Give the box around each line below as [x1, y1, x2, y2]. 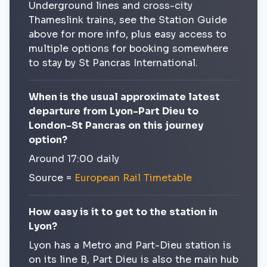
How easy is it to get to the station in [29, 206, 218, 218]
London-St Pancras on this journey [29, 119, 203, 132]
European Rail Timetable [74, 172, 192, 184]
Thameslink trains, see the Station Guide [29, 14, 227, 26]
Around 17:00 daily [29, 153, 119, 165]
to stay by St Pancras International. [29, 57, 198, 69]
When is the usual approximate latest [29, 91, 220, 103]
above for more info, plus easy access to [29, 28, 226, 41]
